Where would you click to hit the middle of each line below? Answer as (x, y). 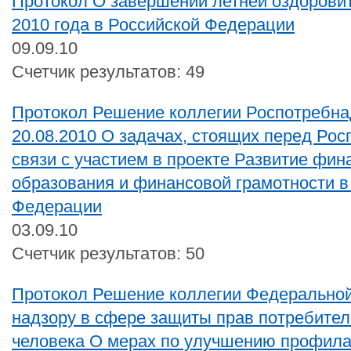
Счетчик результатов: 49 (108, 71)
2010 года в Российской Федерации (153, 24)
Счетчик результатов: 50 (108, 253)
